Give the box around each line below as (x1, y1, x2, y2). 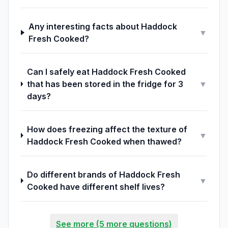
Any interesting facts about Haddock (28, 21, 177, 32)
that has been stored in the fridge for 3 (26, 79, 183, 89)
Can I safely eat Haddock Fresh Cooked (26, 67, 186, 77)
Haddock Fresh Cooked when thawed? (26, 136, 182, 147)
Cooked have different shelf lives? (27, 182, 165, 192)
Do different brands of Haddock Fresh (27, 169, 181, 180)
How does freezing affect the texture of (26, 124, 187, 134)
